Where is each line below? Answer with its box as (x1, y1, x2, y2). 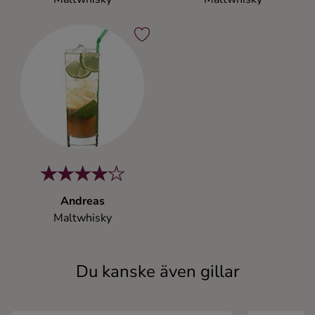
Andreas (60, 193, 105, 209)
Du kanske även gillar (75, 260, 240, 283)
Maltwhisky (53, 210, 112, 226)
